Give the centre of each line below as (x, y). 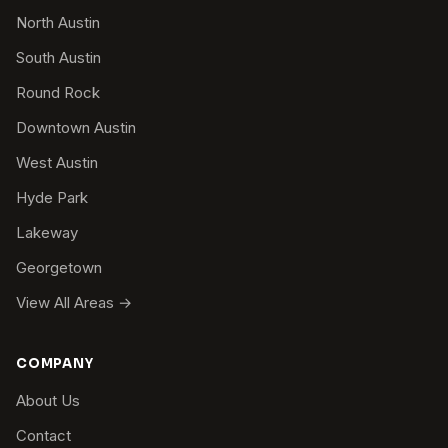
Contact (43, 435)
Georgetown (59, 267)
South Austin (58, 57)
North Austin (58, 22)
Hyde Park (52, 197)
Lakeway (47, 232)
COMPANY (55, 363)
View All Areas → (74, 302)
